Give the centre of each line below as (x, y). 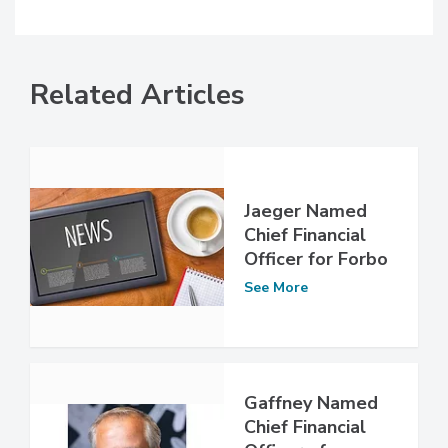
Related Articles (137, 95)
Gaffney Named (311, 402)
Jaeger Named (305, 210)
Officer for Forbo (316, 258)
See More (276, 287)
